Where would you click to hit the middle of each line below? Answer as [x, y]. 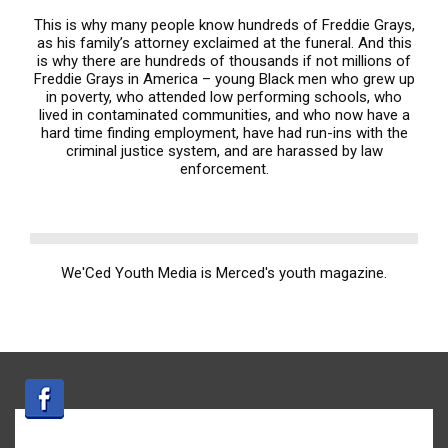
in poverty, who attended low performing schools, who [224, 97]
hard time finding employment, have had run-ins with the [224, 133]
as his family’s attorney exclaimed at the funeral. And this [224, 43]
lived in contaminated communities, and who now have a [224, 115]
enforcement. [224, 169]
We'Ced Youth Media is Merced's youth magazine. [224, 273]
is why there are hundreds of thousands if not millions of [224, 61]
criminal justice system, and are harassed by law [224, 151]
